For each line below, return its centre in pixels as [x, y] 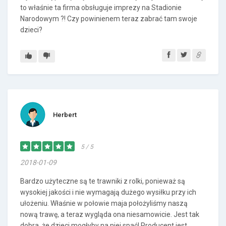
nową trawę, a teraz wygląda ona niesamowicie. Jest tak [110, 214]
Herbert [65, 115]
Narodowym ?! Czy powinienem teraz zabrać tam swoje [109, 19]
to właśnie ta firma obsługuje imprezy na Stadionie [101, 8]
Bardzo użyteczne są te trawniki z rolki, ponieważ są [103, 181]
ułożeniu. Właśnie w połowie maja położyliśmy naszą [104, 203]
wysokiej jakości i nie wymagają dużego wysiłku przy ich [108, 192]
